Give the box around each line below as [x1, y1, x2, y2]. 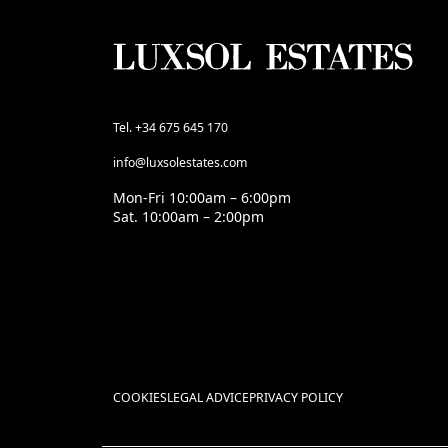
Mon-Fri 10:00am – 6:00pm [112, 188, 291, 208]
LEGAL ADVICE [166, 389, 249, 407]
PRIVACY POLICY [248, 389, 343, 407]
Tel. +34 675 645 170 [112, 119, 228, 137]
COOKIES [112, 389, 167, 407]
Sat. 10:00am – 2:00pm [112, 207, 264, 227]
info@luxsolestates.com [112, 153, 247, 171]
